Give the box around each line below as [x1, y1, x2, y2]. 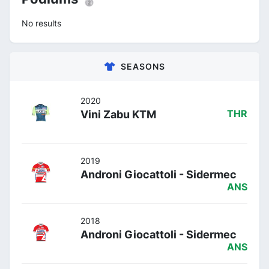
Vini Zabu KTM [80, 107, 156, 121]
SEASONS [120, 61, 165, 71]
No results [22, 17, 61, 28]
